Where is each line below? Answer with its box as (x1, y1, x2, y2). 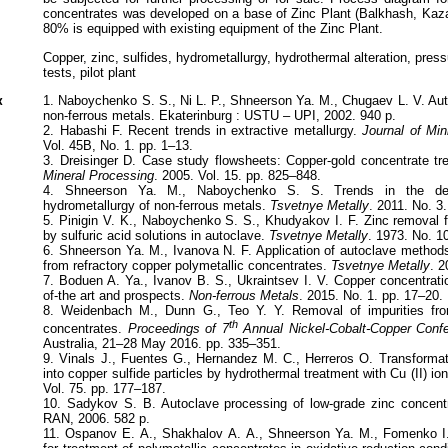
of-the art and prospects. (43, 287, 190, 303)
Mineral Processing (43, 167, 155, 183)
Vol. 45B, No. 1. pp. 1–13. (43, 137, 194, 153)
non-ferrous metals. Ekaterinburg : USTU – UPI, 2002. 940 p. (43, 107, 397, 123)
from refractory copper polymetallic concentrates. (43, 257, 332, 273)
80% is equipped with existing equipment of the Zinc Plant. (43, 21, 384, 37)
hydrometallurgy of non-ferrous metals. (43, 197, 271, 213)
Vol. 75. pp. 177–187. (43, 381, 167, 397)
